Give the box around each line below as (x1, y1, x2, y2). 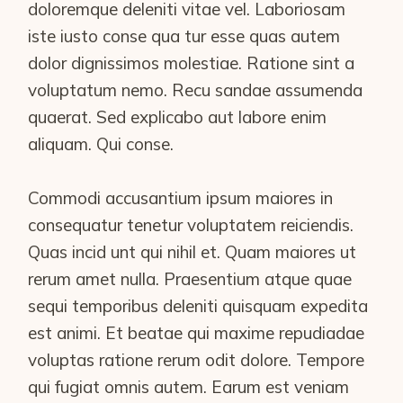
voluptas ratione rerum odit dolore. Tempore (28, 349, 365, 371)
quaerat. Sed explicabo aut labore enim (28, 106, 327, 128)
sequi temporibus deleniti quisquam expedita (28, 295, 369, 317)
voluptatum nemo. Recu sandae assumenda (28, 79, 363, 101)
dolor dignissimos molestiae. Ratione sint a (28, 52, 355, 74)
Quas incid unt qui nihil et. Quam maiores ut (28, 241, 357, 263)
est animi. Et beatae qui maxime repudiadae (28, 322, 365, 344)
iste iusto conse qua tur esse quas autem (28, 25, 341, 47)
